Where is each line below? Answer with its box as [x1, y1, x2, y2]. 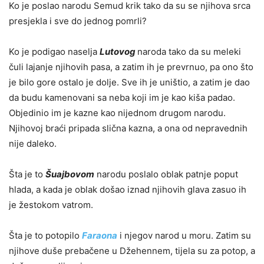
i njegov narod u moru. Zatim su [117, 229, 251, 241]
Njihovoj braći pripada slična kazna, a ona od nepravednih [9, 122, 247, 134]
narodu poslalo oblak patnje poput [97, 168, 238, 180]
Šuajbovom [45, 168, 94, 180]
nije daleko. [9, 137, 57, 149]
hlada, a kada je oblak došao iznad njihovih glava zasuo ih [9, 183, 246, 195]
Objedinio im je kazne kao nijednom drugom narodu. [9, 107, 226, 118]
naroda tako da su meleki [137, 45, 241, 57]
